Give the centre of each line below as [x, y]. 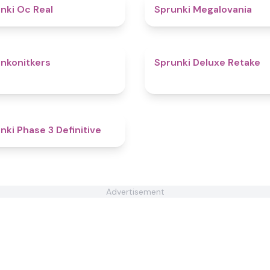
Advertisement [135, 192]
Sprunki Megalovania [203, 9]
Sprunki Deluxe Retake [207, 62]
